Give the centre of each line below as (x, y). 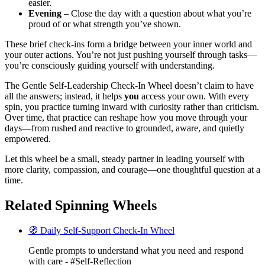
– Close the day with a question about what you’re (156, 13)
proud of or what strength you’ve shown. (105, 24)
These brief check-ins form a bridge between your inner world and (128, 44)
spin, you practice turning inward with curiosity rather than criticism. (132, 106)
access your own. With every (194, 96)
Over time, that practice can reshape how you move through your (126, 117)
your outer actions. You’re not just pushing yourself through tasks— (131, 54)
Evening (45, 13)
